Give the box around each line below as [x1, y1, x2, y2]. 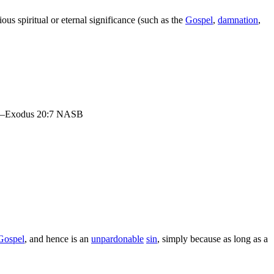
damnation [218, 15, 258, 26]
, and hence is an [24, 233, 91, 244]
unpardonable [91, 233, 144, 244]
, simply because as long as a [157, 233, 268, 244]
